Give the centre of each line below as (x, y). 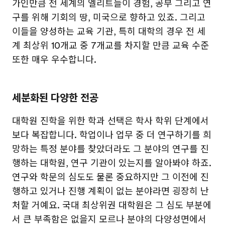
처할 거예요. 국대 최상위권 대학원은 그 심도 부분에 (112, 205)
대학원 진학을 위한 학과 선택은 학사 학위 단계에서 (110, 121)
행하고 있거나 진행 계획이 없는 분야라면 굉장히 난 (110, 191)
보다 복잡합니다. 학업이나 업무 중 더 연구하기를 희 (112, 135)
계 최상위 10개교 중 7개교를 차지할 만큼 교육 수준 (110, 46)
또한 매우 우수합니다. (54, 60)
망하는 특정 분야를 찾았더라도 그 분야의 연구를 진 (110, 149)
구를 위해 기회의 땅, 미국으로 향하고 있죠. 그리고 (109, 18)
